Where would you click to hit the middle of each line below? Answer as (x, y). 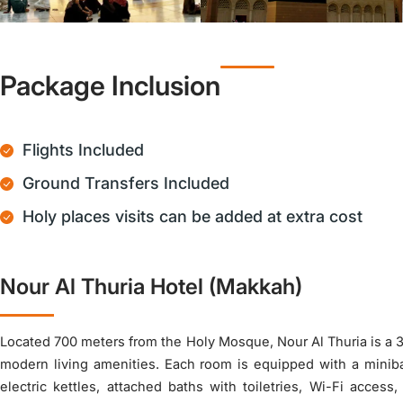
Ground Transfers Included (126, 183)
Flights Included (83, 150)
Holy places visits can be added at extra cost (193, 216)
